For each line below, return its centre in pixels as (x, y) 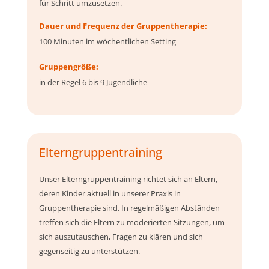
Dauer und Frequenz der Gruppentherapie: (123, 26)
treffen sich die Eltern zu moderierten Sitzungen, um (131, 222)
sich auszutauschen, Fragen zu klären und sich (121, 237)
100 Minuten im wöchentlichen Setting (107, 42)
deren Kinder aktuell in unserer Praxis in (110, 194)
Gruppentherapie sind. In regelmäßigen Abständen (129, 208)
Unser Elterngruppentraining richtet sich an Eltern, (128, 179)
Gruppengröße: (68, 67)
